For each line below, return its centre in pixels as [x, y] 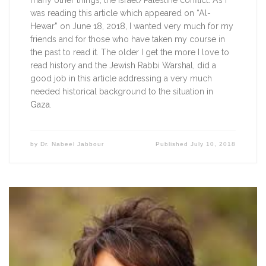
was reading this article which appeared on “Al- [120, 13]
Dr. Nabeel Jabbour [72, 144]
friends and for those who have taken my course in [127, 39]
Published [173, 144]
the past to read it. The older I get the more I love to [129, 52]
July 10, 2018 [213, 144]
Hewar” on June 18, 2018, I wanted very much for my [132, 26]
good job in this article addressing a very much [121, 78]
